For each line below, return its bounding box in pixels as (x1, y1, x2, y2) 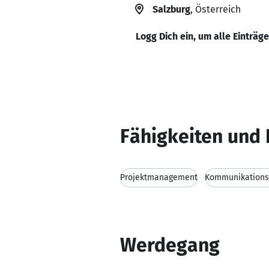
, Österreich (190, 4, 241, 15)
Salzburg (153, 4, 190, 15)
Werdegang (120, 234, 220, 256)
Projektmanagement (120, 172, 198, 183)
